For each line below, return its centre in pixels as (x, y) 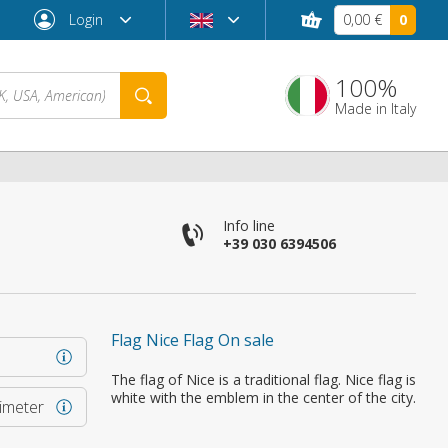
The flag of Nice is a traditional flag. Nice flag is (263, 379)
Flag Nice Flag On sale (192, 340)
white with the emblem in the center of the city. (263, 397)
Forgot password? (208, 363)
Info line (248, 225)
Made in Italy (375, 108)
